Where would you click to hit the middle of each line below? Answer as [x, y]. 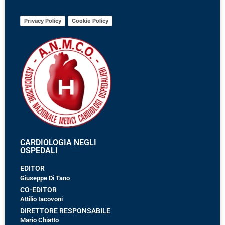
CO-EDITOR [38, 190]
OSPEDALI [39, 150]
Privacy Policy [43, 20]
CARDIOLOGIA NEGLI [58, 142]
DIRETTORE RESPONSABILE [65, 211]
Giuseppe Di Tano [45, 178]
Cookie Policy [90, 20]
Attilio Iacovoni [41, 199]
